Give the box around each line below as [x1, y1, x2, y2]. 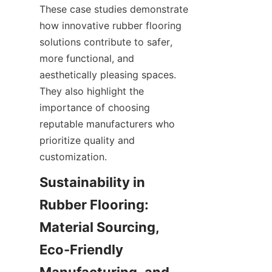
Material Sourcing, [39, 219, 160, 235]
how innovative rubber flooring [39, 19, 182, 32]
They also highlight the [39, 85, 144, 97]
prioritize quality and [39, 134, 135, 146]
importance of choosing [39, 101, 150, 114]
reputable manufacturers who [39, 118, 175, 130]
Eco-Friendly [39, 242, 123, 257]
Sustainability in [39, 174, 145, 190]
